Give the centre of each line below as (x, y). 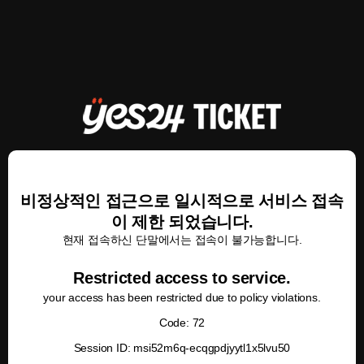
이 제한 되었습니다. (182, 222)
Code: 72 (182, 323)
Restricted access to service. (182, 278)
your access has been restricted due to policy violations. (182, 297)
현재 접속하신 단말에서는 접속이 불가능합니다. (182, 240)
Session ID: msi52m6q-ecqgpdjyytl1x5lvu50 (182, 348)
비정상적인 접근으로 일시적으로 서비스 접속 (182, 201)
